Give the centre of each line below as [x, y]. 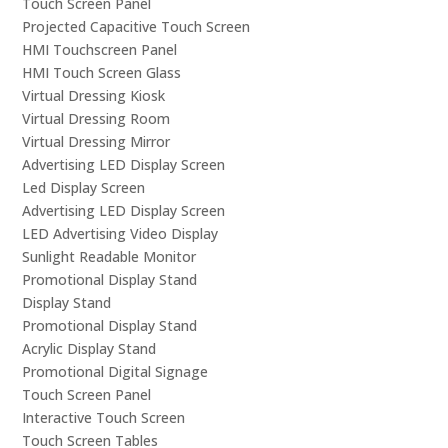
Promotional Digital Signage [115, 371]
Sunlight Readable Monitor [109, 256]
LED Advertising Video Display [120, 233]
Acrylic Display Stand [89, 348]
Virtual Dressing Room [96, 118]
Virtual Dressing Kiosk [94, 95]
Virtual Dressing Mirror [96, 141]
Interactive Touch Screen [104, 417]
